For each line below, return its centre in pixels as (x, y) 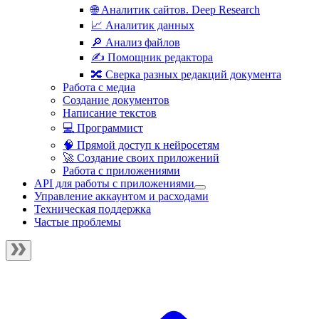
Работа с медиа (99, 87)
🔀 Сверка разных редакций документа (186, 74)
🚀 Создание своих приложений (141, 158)
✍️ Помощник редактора (152, 57)
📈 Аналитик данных (143, 25)
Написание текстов (110, 113)
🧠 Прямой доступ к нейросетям (141, 145)
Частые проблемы (78, 222)
